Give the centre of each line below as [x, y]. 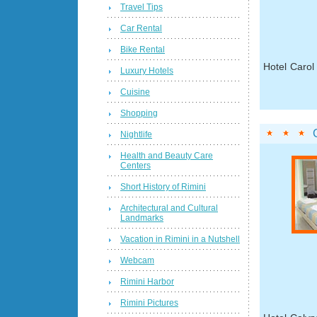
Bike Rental [143, 49]
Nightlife [136, 134]
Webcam [137, 260]
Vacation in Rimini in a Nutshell [180, 239]
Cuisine [135, 92]
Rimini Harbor [147, 281]
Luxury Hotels [147, 70]
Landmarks [142, 218]
